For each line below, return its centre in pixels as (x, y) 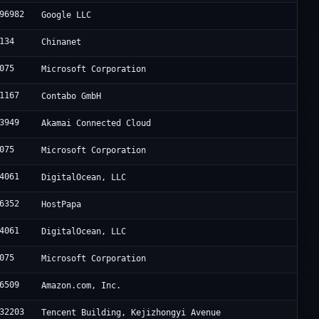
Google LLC (67, 15)
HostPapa (62, 205)
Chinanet (62, 42)
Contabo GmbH (72, 96)
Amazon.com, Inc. (82, 286)
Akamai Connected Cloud (96, 124)
